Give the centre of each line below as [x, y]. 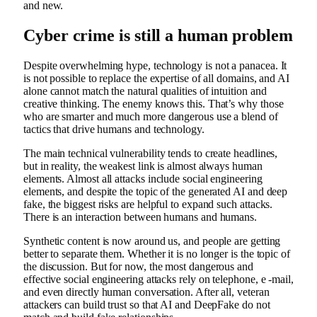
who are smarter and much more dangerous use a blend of [151, 116]
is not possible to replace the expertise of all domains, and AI [156, 78]
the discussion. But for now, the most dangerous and [138, 266]
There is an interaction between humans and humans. [140, 217]
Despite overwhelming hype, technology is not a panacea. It [155, 65]
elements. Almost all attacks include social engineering [143, 178]
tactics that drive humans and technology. [114, 129]
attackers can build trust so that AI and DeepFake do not [147, 304]
